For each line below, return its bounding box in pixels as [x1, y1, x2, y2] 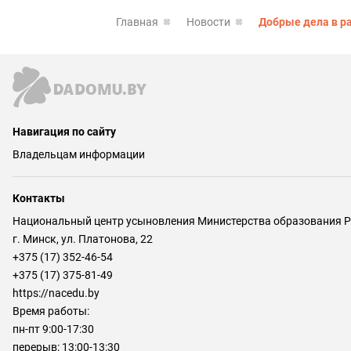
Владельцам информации [13, 148, 145, 161]
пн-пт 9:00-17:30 [13, 323, 94, 336]
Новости [186, 16, 230, 29]
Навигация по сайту [13, 125, 116, 139]
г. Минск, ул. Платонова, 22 [13, 233, 153, 246]
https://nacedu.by [13, 287, 100, 300]
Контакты [13, 192, 65, 205]
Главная [116, 16, 158, 29]
